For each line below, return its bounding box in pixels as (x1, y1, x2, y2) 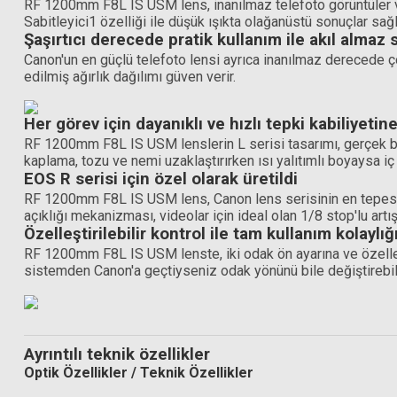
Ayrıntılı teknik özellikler (24, 344, 210, 364)
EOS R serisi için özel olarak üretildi (24, 169, 298, 190)
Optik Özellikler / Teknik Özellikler (24, 363, 253, 381)
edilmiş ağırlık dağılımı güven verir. (24, 68, 236, 85)
